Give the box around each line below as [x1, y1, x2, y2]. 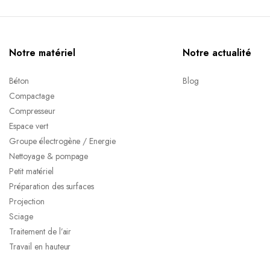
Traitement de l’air [9, 225, 72, 237]
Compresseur [9, 105, 55, 117]
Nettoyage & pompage [9, 150, 89, 162]
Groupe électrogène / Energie [9, 135, 116, 147]
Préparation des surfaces [9, 180, 95, 192]
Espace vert [9, 120, 48, 132]
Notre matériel [9, 46, 75, 60]
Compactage [9, 90, 54, 102]
